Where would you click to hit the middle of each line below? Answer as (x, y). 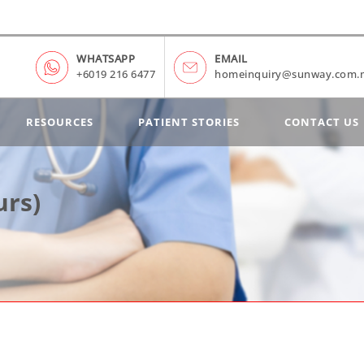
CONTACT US (322, 122)
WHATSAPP (106, 58)
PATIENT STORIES (189, 122)
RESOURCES (60, 122)
